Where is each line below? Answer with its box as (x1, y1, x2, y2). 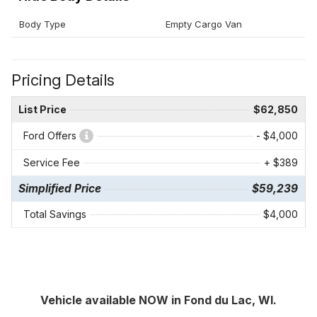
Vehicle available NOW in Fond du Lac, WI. (40, 293, 277, 308)
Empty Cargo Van (166, 18, 242, 30)
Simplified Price (18, 182, 101, 196)
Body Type (19, 18, 66, 30)
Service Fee (23, 156, 80, 169)
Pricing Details (11, 71, 115, 90)
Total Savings (23, 208, 86, 221)
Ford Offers (23, 129, 79, 142)
